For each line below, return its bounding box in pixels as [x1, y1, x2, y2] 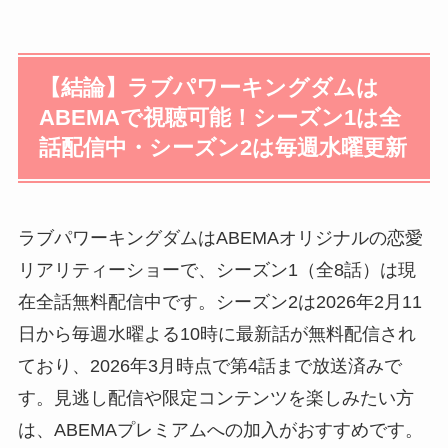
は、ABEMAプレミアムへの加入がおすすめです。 [17, 419, 423, 440]
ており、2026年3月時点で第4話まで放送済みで [17, 355, 402, 376]
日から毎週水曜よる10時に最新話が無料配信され [17, 323, 416, 344]
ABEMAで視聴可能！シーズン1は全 [39, 105, 402, 130]
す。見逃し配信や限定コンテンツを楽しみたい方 [17, 387, 414, 408]
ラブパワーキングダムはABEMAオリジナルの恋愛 [17, 227, 423, 248]
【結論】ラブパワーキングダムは [39, 75, 380, 100]
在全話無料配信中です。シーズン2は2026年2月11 [17, 291, 422, 312]
